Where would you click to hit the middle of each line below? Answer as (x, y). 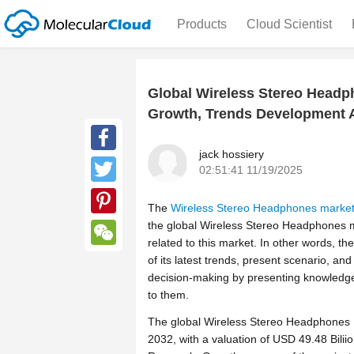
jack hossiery (232, 154)
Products (201, 24)
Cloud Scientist (289, 24)
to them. (168, 294)
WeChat (111, 258)
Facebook (116, 163)
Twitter (107, 194)
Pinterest (113, 226)
